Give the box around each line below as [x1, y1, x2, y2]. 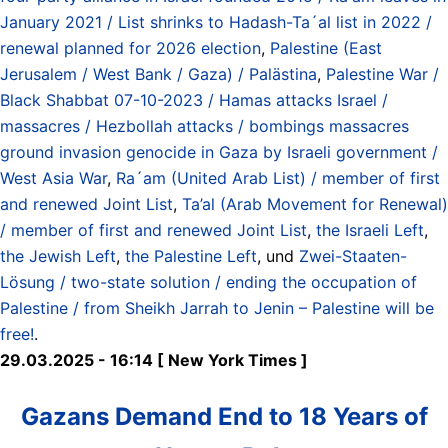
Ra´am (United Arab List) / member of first [116, 167, 440, 188]
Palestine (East [270, 37, 382, 58]
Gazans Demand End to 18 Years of [20, 401, 428, 431]
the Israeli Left [316, 219, 424, 240]
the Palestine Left [125, 245, 257, 266]
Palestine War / [326, 63, 439, 84]
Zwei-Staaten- [299, 245, 407, 266]
